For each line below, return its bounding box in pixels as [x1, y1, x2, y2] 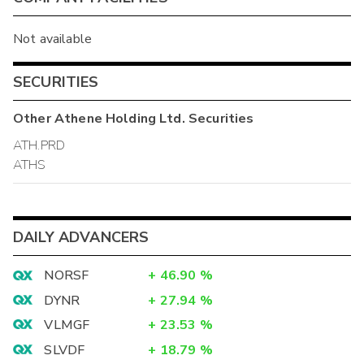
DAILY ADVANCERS [13, 227, 149, 247]
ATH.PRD [13, 136, 66, 155]
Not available [13, 29, 92, 48]
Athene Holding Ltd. [54, 109, 185, 128]
